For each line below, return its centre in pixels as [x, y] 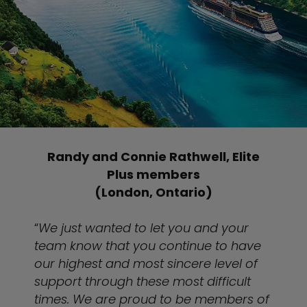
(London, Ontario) [153, 192]
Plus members [153, 174]
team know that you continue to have [148, 246]
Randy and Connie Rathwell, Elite [153, 157]
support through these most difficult [143, 281]
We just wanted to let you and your [144, 228]
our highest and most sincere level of [146, 263]
